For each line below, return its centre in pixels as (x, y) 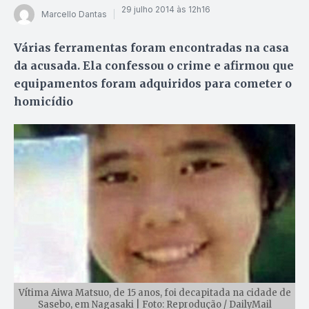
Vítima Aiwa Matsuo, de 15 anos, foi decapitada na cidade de (154, 293)
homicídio (43, 101)
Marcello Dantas (74, 14)
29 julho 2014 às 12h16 (166, 10)
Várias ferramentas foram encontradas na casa (151, 47)
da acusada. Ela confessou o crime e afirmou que (154, 65)
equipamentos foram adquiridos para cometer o (153, 83)
